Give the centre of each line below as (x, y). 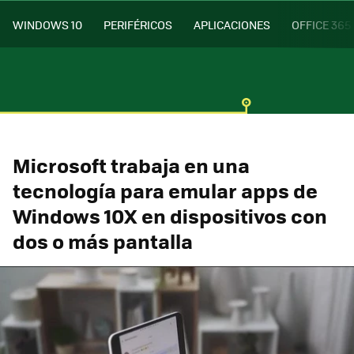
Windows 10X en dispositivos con (170, 215)
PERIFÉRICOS (138, 24)
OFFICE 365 (321, 24)
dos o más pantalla (103, 241)
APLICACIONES (232, 24)
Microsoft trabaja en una (131, 165)
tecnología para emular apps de (165, 190)
